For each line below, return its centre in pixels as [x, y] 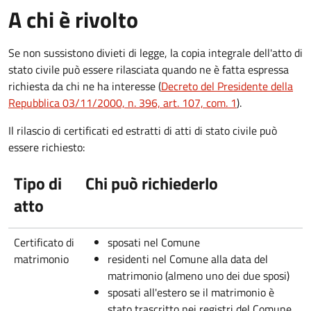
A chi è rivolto [73, 19]
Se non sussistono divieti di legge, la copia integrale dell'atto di [155, 52]
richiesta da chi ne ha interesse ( [85, 86]
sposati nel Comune [154, 242]
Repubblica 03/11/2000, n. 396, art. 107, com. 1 [123, 102]
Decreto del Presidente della [227, 86]
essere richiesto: [47, 147]
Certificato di [44, 242]
